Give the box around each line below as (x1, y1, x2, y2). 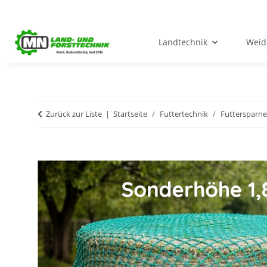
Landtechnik (159, 36, 208, 48)
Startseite (113, 108, 147, 120)
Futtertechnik (160, 108, 208, 120)
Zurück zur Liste (46, 108, 102, 120)
